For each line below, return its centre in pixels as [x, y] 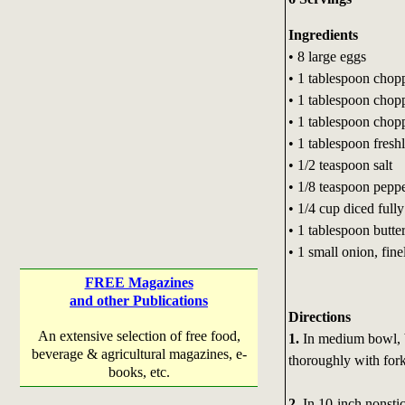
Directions [319, 316]
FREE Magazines [139, 283]
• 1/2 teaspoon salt [340, 165]
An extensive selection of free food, [139, 336]
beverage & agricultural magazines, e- [139, 354]
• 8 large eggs [327, 56]
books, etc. [139, 372]
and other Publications [139, 301]
